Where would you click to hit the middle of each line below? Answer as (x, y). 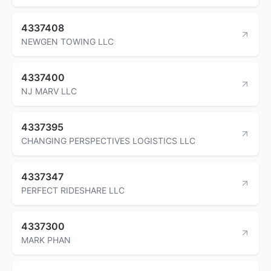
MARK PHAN (46, 240)
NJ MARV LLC (49, 91)
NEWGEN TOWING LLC (67, 41)
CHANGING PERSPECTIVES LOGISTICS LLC (108, 140)
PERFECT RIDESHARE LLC (73, 190)
